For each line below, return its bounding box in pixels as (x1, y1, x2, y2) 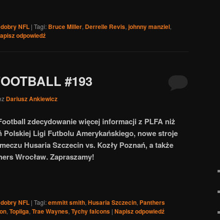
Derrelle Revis (85, 22, 125, 31)
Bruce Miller (48, 22, 82, 31)
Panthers (139, 198, 165, 207)
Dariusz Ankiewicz (6, 94, 57, 104)
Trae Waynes (32, 207, 68, 216)
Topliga (9, 207, 29, 216)
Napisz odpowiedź (114, 207, 165, 216)
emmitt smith (48, 198, 85, 207)
